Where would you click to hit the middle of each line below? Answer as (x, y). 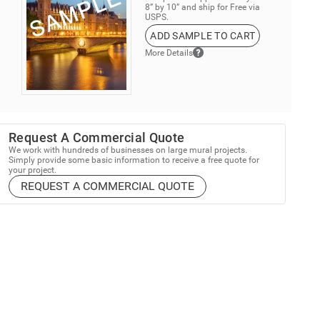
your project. (33, 170)
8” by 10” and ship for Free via (203, 7)
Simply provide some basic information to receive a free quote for (134, 160)
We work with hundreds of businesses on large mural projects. (128, 150)
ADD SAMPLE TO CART (203, 36)
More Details (169, 52)
